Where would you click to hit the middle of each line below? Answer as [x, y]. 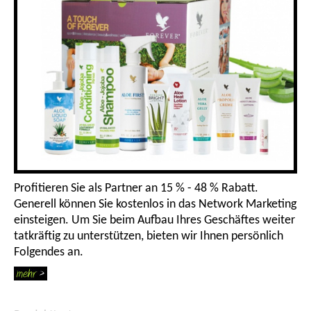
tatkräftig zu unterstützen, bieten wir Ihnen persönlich [149, 237]
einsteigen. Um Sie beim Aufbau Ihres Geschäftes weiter [154, 221]
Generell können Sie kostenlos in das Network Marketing [155, 205]
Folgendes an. [49, 253]
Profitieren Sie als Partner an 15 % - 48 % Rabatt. [136, 189]
